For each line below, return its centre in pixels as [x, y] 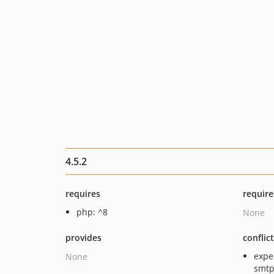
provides [83, 238]
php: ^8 [92, 212]
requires [83, 194]
